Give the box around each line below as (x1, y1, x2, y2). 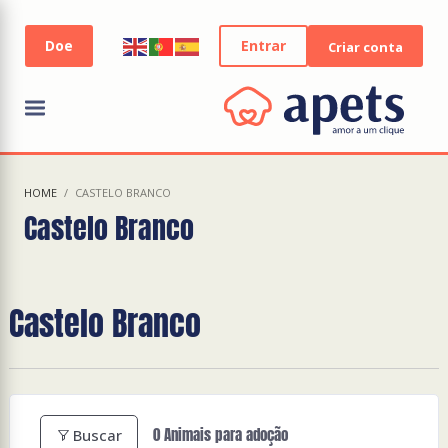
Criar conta (328, 37, 403, 56)
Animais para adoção (160, 423, 288, 446)
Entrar (241, 36, 286, 56)
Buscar (73, 425, 122, 445)
